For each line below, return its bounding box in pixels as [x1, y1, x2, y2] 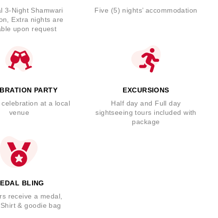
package [132, 117, 160, 126]
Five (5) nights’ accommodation [94, 6, 198, 14]
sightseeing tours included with [95, 108, 197, 116]
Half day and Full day [111, 99, 181, 107]
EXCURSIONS [123, 86, 169, 94]
